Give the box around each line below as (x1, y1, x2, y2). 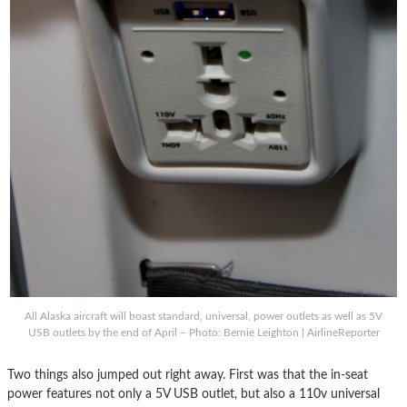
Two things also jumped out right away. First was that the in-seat (7, 367, 368, 382)
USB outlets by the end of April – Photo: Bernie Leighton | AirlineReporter (27, 326, 380, 338)
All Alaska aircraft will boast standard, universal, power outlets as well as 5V (25, 310, 382, 322)
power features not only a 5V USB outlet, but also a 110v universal (7, 386, 380, 401)
